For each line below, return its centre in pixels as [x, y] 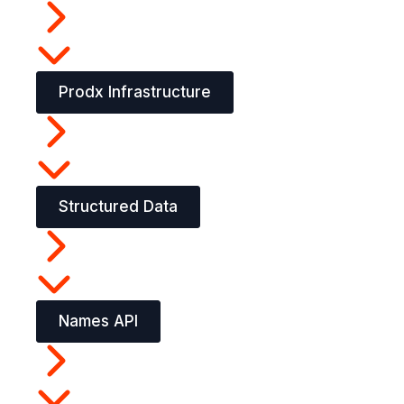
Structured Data [118, 207]
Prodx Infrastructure [135, 92]
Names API [98, 321]
